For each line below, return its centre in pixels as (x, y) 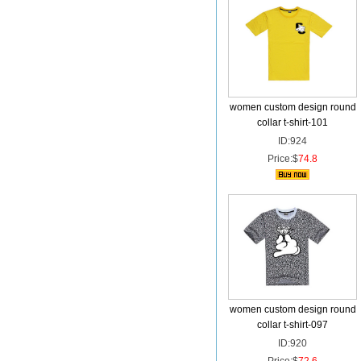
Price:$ (283, 159)
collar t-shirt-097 (293, 325)
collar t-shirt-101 (293, 122)
